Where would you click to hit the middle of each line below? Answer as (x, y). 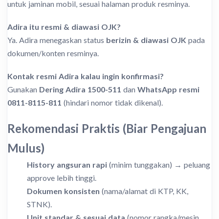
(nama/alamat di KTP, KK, (144, 191)
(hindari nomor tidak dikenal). (112, 103)
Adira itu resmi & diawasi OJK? (64, 27)
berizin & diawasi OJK (146, 40)
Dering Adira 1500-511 (80, 89)
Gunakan (23, 89)
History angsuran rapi (67, 165)
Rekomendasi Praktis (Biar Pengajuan (107, 129)
